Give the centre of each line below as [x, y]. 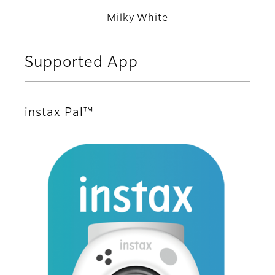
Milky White [137, 19]
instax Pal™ [59, 113]
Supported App [81, 63]
